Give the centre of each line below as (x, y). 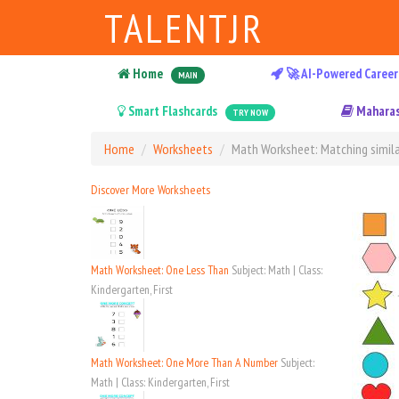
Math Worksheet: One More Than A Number (186, 362)
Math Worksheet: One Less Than (161, 270)
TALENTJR (184, 28)
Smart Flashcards (173, 111)
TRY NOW (250, 113)
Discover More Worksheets (151, 190)
